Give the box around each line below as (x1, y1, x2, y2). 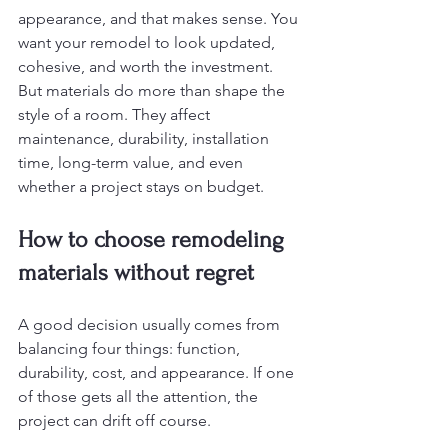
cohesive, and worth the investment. (18, 57, 277, 76)
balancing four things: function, (18, 339, 244, 358)
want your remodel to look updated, (18, 33, 279, 52)
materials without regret (18, 259, 254, 286)
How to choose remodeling (18, 226, 290, 253)
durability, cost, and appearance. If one (18, 363, 298, 382)
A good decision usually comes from (18, 315, 284, 334)
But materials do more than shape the (18, 81, 289, 100)
